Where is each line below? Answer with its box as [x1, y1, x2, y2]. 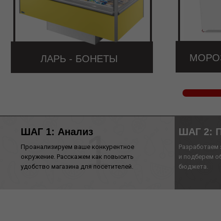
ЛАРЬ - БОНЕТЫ [40, 53, 118, 64]
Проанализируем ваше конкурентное [21, 143, 134, 150]
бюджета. [179, 163, 208, 170]
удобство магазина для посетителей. [21, 163, 133, 170]
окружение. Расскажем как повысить [21, 153, 134, 160]
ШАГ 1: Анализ [21, 126, 93, 137]
